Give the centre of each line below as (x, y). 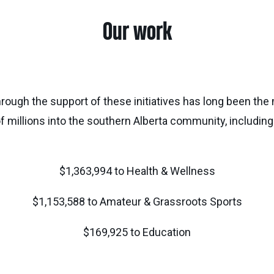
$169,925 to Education (137, 232)
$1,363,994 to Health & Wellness (137, 171)
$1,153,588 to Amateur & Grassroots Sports (137, 201)
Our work (137, 31)
